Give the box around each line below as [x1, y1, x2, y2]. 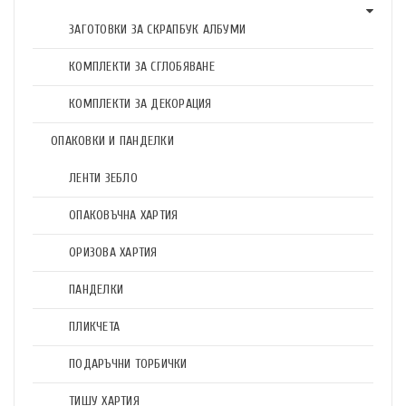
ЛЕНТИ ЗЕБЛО [69, 170, 138, 186]
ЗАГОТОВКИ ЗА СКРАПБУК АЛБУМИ [69, 22, 246, 37]
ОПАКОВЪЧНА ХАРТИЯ [69, 208, 179, 223]
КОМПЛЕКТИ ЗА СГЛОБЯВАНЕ [69, 59, 215, 74]
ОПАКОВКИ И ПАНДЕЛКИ [51, 133, 174, 149]
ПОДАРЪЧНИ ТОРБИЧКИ [69, 356, 188, 372]
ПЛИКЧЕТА [69, 319, 120, 334]
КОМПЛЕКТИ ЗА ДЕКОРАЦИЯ [69, 96, 212, 111]
